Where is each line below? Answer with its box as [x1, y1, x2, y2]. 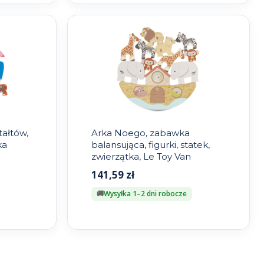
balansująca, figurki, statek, [91, 139, 210, 151]
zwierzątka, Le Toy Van [91, 151, 191, 163]
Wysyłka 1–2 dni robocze [103, 189, 187, 199]
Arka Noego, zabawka [91, 127, 190, 139]
